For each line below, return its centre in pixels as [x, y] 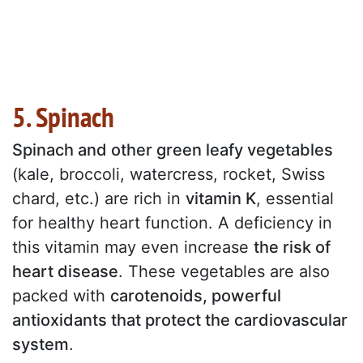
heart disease [65, 272]
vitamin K [221, 199]
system [41, 345]
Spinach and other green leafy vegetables [173, 150]
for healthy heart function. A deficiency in [172, 223]
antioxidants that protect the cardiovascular [180, 320]
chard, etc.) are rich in [99, 199]
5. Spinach [63, 117]
